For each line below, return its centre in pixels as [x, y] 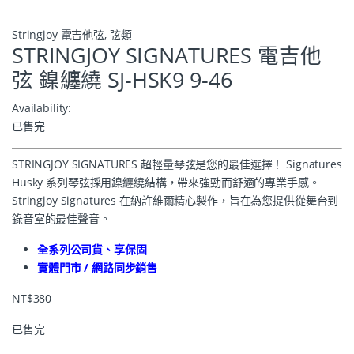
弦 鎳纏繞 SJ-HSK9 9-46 [122, 79]
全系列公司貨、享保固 [92, 249]
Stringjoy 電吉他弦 [58, 34]
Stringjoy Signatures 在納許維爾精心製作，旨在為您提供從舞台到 [175, 200]
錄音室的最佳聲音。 [61, 218]
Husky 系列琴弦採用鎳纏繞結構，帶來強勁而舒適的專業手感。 [166, 182]
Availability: [42, 107]
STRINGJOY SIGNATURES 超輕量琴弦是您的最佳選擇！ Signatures [177, 164]
